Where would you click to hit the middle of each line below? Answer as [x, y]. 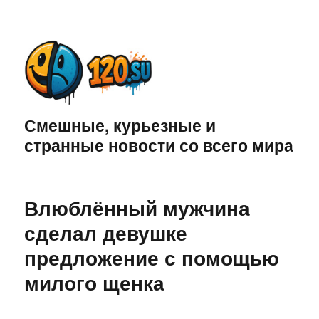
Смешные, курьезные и [120, 125]
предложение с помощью [152, 258]
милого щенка [95, 283]
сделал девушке [106, 233]
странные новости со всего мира [159, 145]
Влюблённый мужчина [137, 208]
